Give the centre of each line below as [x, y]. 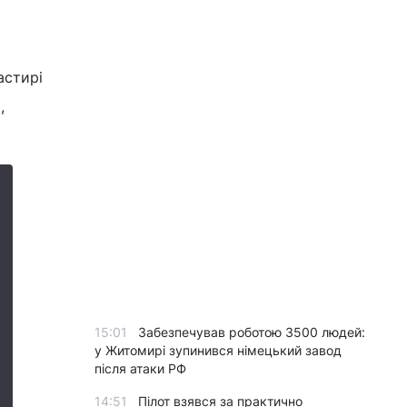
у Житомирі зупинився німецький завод [218, 350]
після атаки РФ [140, 368]
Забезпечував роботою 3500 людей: [252, 332]
